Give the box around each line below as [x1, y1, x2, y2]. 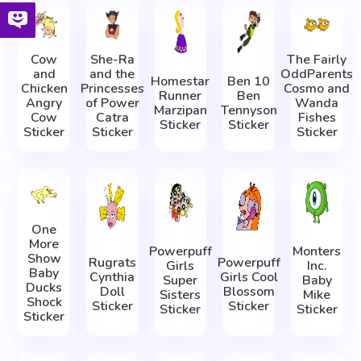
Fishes [297, 108, 336, 127]
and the [89, 64, 135, 83]
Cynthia [89, 268, 135, 286]
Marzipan [153, 101, 207, 119]
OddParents [280, 64, 354, 83]
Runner [159, 86, 202, 105]
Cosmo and [284, 79, 351, 98]
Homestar [151, 72, 210, 90]
